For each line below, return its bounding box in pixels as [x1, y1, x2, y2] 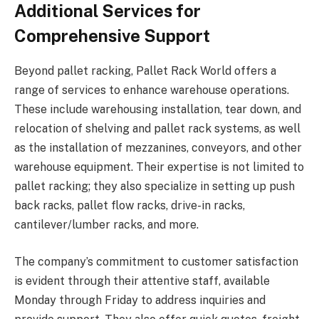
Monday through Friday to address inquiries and [14, 293, 266, 307]
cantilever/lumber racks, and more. [14, 218, 199, 232]
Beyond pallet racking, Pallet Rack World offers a [14, 64, 276, 78]
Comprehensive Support [14, 26, 210, 46]
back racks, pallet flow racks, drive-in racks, [14, 199, 245, 213]
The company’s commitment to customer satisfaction [14, 254, 298, 268]
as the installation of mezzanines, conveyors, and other [14, 141, 302, 155]
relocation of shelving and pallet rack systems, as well [14, 122, 300, 136]
